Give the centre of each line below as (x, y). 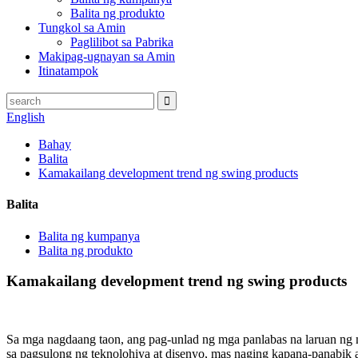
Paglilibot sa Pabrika (122, 42)
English (26, 117)
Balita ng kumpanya (89, 236)
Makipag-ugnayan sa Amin (107, 56)
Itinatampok (68, 71)
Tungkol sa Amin (82, 28)
